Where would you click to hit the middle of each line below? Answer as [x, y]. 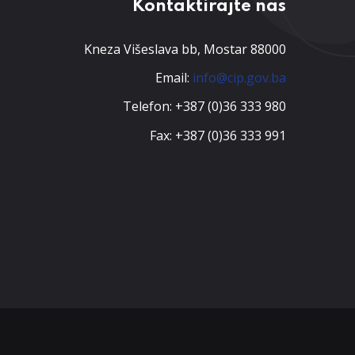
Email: [174, 78]
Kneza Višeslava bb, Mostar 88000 [185, 49]
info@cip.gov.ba [239, 78]
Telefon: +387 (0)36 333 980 [204, 107]
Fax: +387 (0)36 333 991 [218, 135]
